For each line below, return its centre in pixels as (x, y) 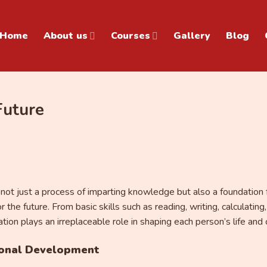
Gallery (192, 35)
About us (66, 35)
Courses (131, 35)
